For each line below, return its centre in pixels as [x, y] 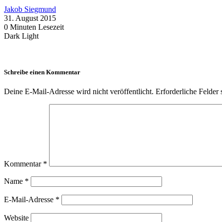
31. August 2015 [30, 18]
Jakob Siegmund [30, 9]
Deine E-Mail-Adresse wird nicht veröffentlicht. [79, 92]
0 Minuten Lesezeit [34, 27]
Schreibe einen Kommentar [42, 72]
